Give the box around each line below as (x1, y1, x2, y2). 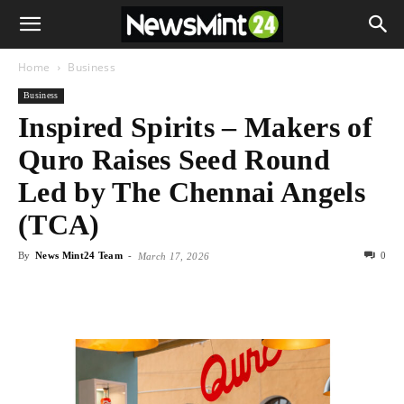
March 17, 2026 (137, 251, 210, 262)
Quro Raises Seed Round (18, 143, 331, 176)
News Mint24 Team (34, 250, 124, 261)
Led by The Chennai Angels (18, 176, 366, 208)
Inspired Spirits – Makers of (18, 111, 372, 143)
